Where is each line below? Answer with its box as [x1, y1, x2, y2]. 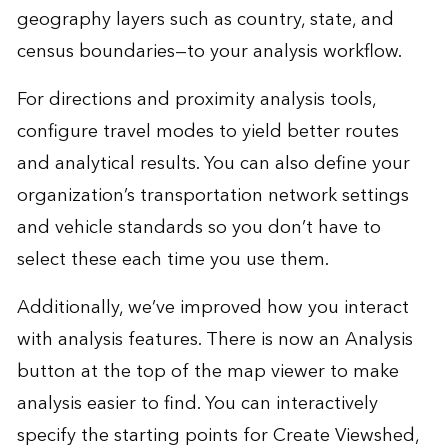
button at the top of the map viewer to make [16, 356, 399, 388]
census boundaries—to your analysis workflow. [16, 36, 402, 68]
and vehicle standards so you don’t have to [16, 212, 381, 244]
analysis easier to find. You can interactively [16, 388, 378, 420]
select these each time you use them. [16, 244, 329, 276]
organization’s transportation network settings [16, 180, 409, 212]
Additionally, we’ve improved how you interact [16, 292, 409, 324]
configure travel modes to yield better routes [16, 116, 399, 148]
